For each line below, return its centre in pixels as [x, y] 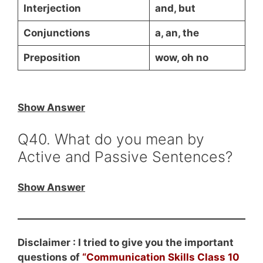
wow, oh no [181, 58]
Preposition [52, 58]
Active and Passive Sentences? [125, 156]
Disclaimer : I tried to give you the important [126, 242]
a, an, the [177, 33]
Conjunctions [57, 33]
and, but [175, 8]
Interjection [52, 8]
